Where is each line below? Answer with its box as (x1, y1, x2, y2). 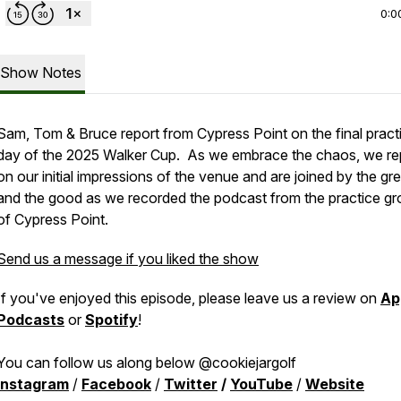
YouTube (230, 375, 293, 393)
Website (305, 375, 364, 393)
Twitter (164, 375, 218, 393)
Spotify (85, 311, 138, 328)
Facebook (81, 375, 151, 393)
